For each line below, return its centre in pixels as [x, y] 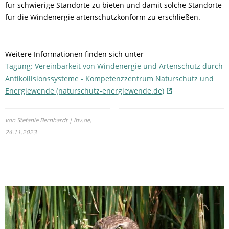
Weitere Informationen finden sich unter [74, 54]
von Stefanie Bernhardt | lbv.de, [48, 120]
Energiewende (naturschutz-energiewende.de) [85, 90]
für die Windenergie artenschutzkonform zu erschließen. [103, 17]
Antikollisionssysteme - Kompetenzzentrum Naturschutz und [109, 78]
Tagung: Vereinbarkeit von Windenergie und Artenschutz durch [114, 66]
